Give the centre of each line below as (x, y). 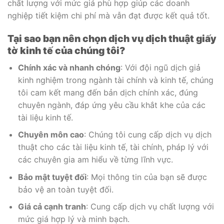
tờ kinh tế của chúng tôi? (66, 50)
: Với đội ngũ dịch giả (160, 67)
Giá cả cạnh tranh (52, 207)
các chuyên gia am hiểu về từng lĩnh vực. (95, 160)
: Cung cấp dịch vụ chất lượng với (150, 207)
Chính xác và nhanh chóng (69, 67)
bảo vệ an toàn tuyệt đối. (65, 189)
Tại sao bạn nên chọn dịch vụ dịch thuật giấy (112, 38)
